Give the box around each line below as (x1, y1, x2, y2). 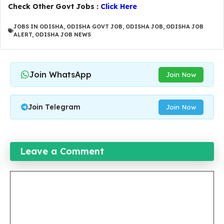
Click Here (100, 2, 137, 11)
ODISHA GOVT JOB (66, 23, 122, 30)
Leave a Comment (20, 145, 104, 157)
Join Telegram (27, 102, 80, 111)
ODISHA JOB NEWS (35, 31, 91, 38)
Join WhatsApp (28, 69, 91, 79)
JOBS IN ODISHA (13, 23, 63, 30)
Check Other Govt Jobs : (8, 2, 100, 11)
